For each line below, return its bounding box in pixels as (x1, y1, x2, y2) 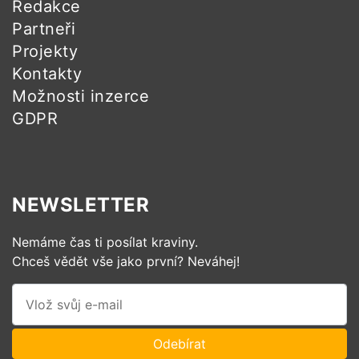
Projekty (12, 41, 78, 61)
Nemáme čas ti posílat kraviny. (12, 233, 198, 250)
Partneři (12, 18, 75, 38)
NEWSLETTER (12, 192, 149, 216)
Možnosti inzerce (12, 86, 149, 106)
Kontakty (12, 63, 82, 83)
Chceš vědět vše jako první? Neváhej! (12, 252, 240, 269)
